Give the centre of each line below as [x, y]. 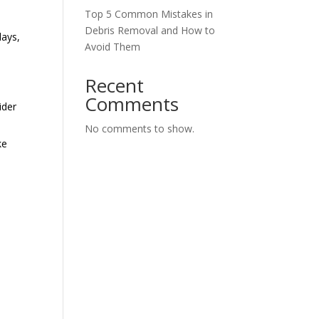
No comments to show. [140, 129]
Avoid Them [113, 47]
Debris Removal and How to [150, 30]
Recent [115, 85]
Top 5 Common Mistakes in [149, 14]
